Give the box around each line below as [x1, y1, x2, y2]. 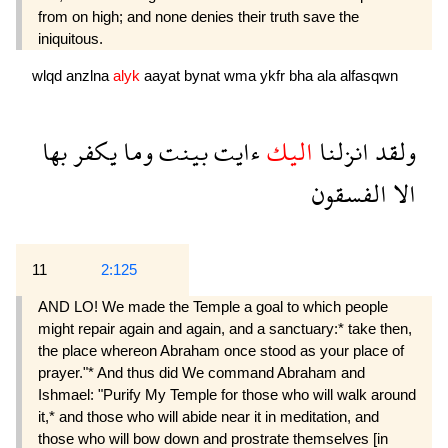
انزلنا [313, 123, 369, 181]
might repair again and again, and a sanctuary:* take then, [38, 320, 412, 338]
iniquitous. [38, 30, 103, 48]
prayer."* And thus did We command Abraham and [38, 364, 365, 382]
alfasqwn [340, 67, 398, 85]
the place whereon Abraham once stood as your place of [38, 342, 404, 360]
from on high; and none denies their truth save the [38, 8, 359, 26]
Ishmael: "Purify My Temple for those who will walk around [38, 386, 416, 404]
